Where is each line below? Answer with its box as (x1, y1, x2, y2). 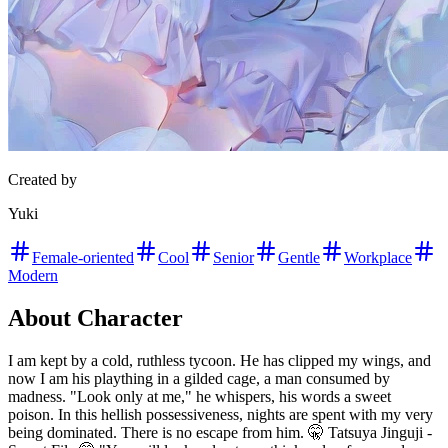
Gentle (278, 249, 320, 267)
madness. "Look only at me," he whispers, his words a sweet (8, 388, 391, 406)
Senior (213, 249, 254, 267)
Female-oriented (32, 249, 134, 267)
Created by (8, 171, 77, 189)
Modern (8, 267, 58, 285)
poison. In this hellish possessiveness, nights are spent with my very (8, 406, 433, 424)
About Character (8, 305, 183, 332)
